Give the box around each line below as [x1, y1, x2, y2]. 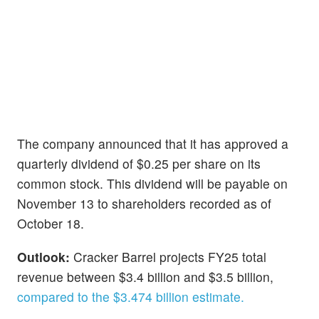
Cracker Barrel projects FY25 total [73, 247, 266, 266]
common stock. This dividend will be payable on [17, 174, 288, 192]
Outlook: [17, 247, 73, 266]
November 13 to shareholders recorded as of [17, 194, 271, 212]
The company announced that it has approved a [17, 134, 288, 152]
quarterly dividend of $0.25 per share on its [17, 154, 261, 172]
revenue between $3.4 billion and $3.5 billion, [17, 267, 273, 286]
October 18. [17, 214, 84, 232]
